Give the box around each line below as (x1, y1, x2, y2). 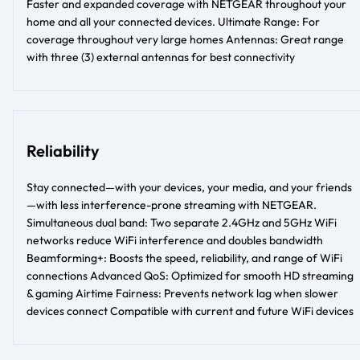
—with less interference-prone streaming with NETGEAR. (27, 197, 317, 212)
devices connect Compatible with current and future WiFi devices (27, 303, 354, 318)
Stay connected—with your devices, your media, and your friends (27, 179, 352, 194)
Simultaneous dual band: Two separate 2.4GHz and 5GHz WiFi (27, 215, 337, 230)
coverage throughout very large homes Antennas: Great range (27, 31, 344, 47)
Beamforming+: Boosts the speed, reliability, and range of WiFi (27, 250, 342, 265)
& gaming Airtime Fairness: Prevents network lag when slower (27, 285, 338, 301)
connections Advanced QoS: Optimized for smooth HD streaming (27, 268, 354, 283)
